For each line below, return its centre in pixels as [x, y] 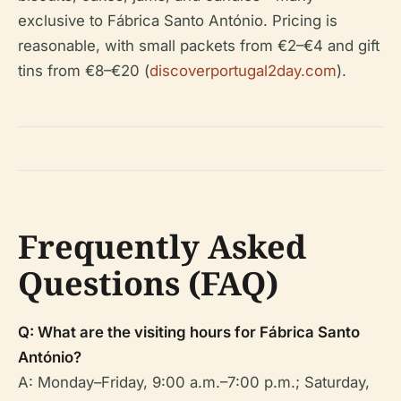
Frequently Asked [162, 247]
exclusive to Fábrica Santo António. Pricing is [178, 21]
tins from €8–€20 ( [84, 71]
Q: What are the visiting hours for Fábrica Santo [189, 333]
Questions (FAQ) [148, 284]
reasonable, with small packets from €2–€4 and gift [199, 46]
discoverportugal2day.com [243, 71]
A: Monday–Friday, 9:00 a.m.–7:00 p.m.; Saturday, [194, 383]
